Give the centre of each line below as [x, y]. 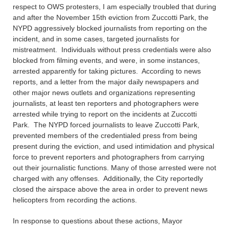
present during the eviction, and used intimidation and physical [113, 146]
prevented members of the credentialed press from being [105, 135]
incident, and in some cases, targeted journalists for [96, 39]
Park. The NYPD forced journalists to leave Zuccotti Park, [106, 125]
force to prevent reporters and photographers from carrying [109, 157]
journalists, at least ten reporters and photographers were [106, 103]
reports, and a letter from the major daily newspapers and [106, 82]
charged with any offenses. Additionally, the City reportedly [108, 178]
